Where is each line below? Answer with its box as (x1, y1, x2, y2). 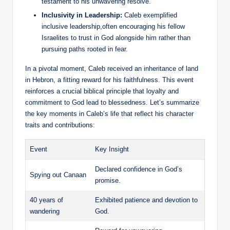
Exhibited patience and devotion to (95, 196, 198, 204)
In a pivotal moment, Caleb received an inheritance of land (25, 64, 198, 72)
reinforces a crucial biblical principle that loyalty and (25, 87, 179, 95)
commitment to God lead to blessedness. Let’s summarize (25, 98, 199, 106)
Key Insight (95, 145, 129, 153)
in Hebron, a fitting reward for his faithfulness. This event (25, 75, 194, 84)
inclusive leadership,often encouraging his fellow (42, 22, 185, 30)
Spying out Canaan (30, 170, 86, 179)
